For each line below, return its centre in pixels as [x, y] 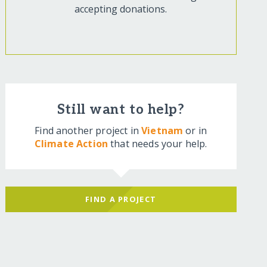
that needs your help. [158, 144]
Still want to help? [121, 110]
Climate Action [71, 144]
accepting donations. [121, 9]
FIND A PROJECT [121, 199]
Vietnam [162, 131]
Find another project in [88, 131]
